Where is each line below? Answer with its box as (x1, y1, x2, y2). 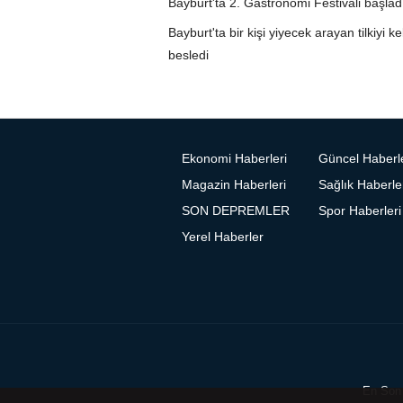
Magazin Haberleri (182, 178, 286, 193)
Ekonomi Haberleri (182, 152, 287, 166)
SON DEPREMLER (182, 204, 290, 219)
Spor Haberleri (318, 204, 401, 219)
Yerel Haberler (182, 230, 264, 245)
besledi (168, 48, 209, 63)
